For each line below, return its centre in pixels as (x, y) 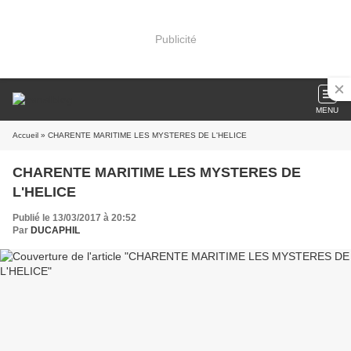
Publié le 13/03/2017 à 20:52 (74, 218)
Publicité (175, 39)
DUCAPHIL (55, 230)
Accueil (25, 135)
